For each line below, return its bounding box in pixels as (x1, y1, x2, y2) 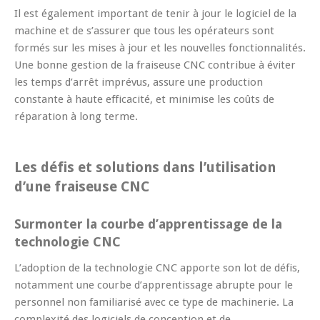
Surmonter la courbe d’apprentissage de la (14, 216, 282, 231)
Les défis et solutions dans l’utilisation (14, 159, 276, 176)
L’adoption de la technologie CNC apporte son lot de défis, (14, 261, 300, 274)
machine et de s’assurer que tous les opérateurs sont (14, 24, 274, 37)
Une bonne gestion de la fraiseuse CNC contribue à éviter (14, 58, 296, 71)
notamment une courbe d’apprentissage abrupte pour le (14, 278, 293, 291)
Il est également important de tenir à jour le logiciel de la (14, 6, 296, 20)
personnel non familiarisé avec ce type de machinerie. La (14, 295, 294, 309)
